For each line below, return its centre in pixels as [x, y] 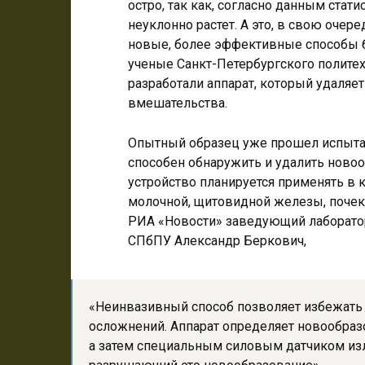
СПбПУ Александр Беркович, [217, 241]
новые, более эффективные [217, 44]
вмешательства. [178, 103]
